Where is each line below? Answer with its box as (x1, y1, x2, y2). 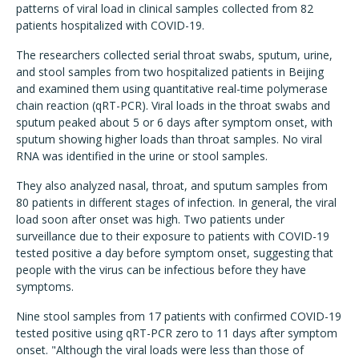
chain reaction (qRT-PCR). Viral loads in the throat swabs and (16, 98, 330, 114)
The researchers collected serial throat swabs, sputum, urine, (16, 47, 333, 63)
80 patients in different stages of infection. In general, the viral (16, 195, 337, 211)
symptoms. (16, 279, 74, 295)
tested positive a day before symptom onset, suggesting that (16, 245, 333, 261)
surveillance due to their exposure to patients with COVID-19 (16, 228, 329, 244)
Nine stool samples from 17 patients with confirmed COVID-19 (16, 309, 341, 325)
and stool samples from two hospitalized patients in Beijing (16, 64, 324, 80)
